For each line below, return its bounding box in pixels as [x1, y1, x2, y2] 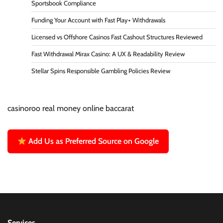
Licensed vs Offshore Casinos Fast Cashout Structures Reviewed [31, 33, 203, 41]
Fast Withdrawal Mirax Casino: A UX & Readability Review [31, 50, 185, 58]
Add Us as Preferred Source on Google [26, 136, 159, 146]
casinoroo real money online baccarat [7, 104, 134, 113]
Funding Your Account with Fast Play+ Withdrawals [31, 16, 165, 24]
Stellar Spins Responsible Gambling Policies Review [31, 67, 170, 75]
